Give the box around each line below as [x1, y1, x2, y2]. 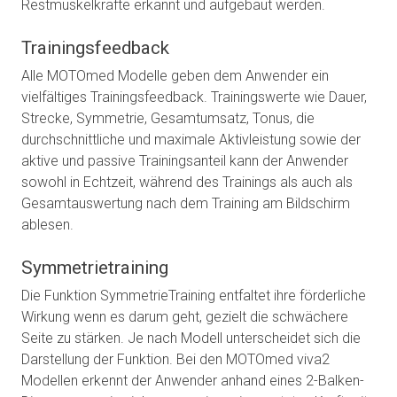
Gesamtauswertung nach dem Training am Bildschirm [21, 195, 350, 213]
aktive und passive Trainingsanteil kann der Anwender [21, 152, 348, 170]
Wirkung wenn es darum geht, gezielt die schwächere [21, 308, 348, 326]
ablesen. [21, 216, 74, 234]
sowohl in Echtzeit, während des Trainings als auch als [21, 174, 353, 191]
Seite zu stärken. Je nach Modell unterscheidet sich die [21, 330, 361, 347]
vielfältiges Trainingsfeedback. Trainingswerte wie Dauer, [21, 89, 367, 106]
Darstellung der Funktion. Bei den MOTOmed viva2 [21, 351, 330, 369]
